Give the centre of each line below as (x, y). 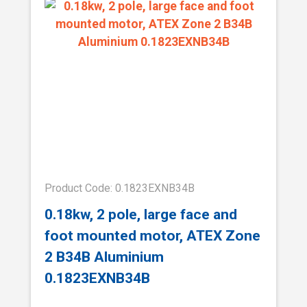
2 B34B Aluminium (104, 257)
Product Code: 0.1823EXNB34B (120, 188)
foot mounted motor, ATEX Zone (152, 236)
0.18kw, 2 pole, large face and (141, 214)
